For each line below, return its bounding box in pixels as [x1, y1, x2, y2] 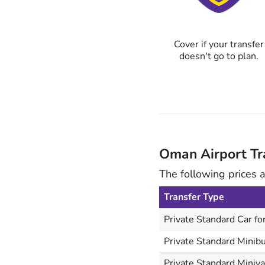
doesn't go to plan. [179, 50, 258, 63]
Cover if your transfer [173, 38, 264, 51]
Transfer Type [163, 190, 224, 203]
